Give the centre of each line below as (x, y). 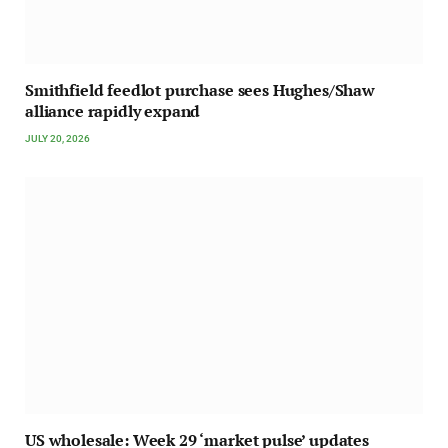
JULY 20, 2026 (57, 139)
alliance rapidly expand (113, 111)
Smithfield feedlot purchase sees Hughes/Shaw (200, 90)
